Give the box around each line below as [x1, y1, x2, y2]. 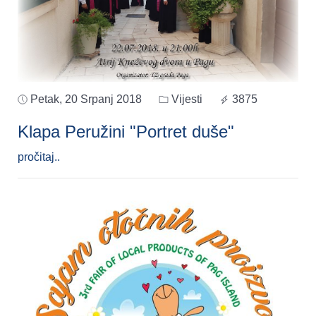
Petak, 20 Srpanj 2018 [30, 92, 142, 105]
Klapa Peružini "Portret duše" [18, 121, 234, 141]
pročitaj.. [18, 150, 60, 163]
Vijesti [169, 92, 202, 105]
